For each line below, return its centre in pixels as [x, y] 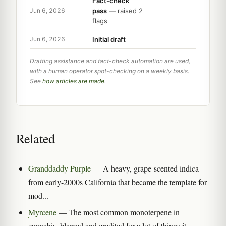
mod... [38, 195]
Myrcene [42, 212]
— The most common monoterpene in [118, 212]
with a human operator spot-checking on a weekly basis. [109, 71]
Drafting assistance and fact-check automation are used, [110, 61]
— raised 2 [125, 10]
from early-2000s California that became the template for [118, 182]
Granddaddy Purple [60, 168]
